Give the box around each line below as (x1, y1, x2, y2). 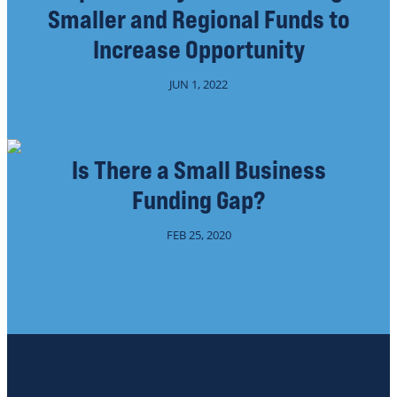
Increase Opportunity (92, 34, 305, 66)
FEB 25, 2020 (166, 227, 231, 244)
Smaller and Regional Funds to (47, 4, 350, 35)
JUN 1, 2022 (169, 76, 228, 93)
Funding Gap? (132, 184, 265, 216)
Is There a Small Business (71, 154, 326, 186)
